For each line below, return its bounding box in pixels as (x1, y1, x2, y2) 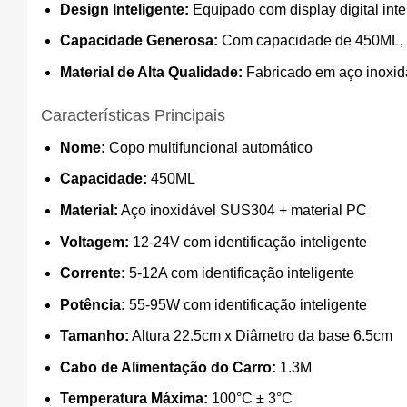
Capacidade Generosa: (59, 33, 218, 49)
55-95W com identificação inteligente (124, 296, 367, 313)
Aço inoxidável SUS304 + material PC (117, 202, 367, 218)
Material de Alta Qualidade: (59, 64, 243, 80)
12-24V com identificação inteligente (128, 233, 367, 250)
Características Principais (41, 105, 225, 124)
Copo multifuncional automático (104, 139, 313, 155)
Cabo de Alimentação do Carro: (59, 359, 276, 375)
